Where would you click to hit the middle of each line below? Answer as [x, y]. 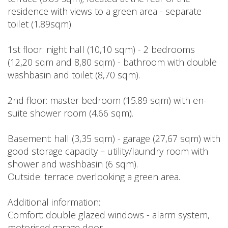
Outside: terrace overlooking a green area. [94, 176]
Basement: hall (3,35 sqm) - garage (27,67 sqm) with [114, 138]
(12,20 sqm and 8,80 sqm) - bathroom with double [112, 62]
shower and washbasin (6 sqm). [73, 164]
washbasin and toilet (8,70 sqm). [74, 75]
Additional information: [54, 202]
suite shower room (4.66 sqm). [70, 113]
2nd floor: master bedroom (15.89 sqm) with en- [107, 100]
